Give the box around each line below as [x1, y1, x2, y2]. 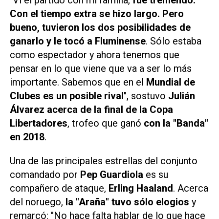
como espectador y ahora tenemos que [10, 48, 179, 61]
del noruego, [10, 196, 63, 208]
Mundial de [144, 76, 195, 88]
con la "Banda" [144, 117, 208, 129]
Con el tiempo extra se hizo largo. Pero [10, 7, 184, 20]
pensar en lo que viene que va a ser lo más [10, 62, 192, 74]
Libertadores [10, 117, 67, 129]
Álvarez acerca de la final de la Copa [10, 103, 173, 115]
